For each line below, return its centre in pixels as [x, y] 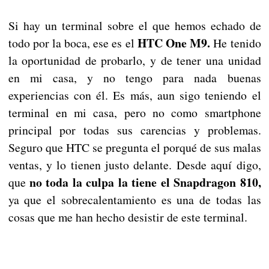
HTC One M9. [174, 43]
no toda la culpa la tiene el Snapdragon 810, [145, 183]
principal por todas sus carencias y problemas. [134, 130]
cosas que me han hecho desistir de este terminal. [128, 217]
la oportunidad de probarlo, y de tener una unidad [134, 61]
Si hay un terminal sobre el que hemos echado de [134, 26]
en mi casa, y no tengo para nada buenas [134, 78]
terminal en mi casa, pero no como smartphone [134, 113]
